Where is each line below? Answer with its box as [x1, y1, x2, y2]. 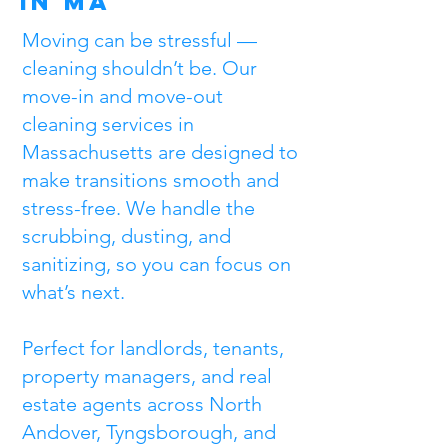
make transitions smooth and [22, 168, 279, 192]
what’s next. [22, 280, 125, 304]
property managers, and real [22, 364, 272, 388]
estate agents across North [22, 392, 262, 416]
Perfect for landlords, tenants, [22, 336, 284, 360]
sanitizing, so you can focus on [22, 252, 291, 276]
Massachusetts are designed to [22, 140, 298, 164]
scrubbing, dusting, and [22, 224, 231, 248]
